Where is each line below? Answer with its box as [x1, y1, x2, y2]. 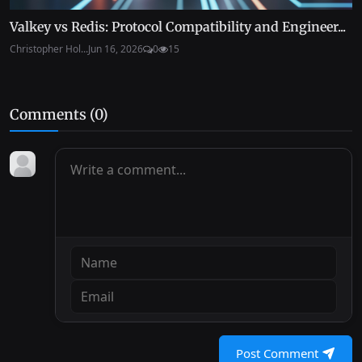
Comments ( [10, 106, 95, 124]
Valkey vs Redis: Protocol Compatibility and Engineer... [10, 19, 346, 36]
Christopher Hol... [10, 42, 88, 57]
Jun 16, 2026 [88, 42, 143, 57]
